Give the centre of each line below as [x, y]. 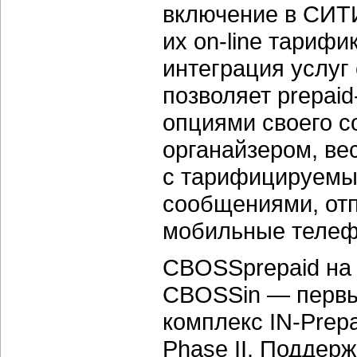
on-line [228, 41]
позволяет [220, 95]
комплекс [216, 322]
